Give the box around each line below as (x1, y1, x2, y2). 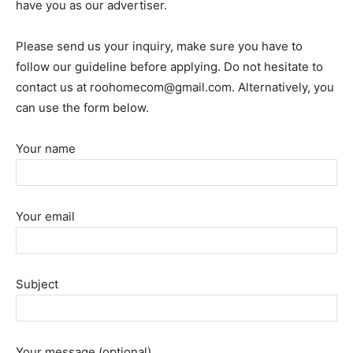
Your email (16, 209, 75, 224)
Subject (16, 277, 58, 292)
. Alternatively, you (232, 80, 334, 95)
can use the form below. (16, 100, 149, 115)
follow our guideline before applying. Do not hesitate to (16, 59, 323, 74)
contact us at (16, 80, 90, 95)
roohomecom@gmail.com (90, 80, 232, 95)
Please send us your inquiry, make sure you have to (16, 39, 303, 54)
